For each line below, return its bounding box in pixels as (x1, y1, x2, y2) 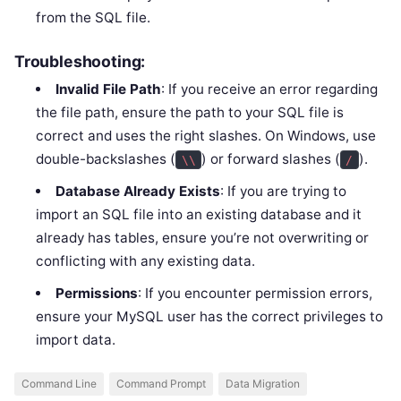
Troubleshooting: (14, 52, 146, 72)
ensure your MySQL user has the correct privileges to (36, 308, 384, 326)
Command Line (21, 376, 97, 390)
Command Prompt (116, 376, 206, 390)
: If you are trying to (219, 183, 346, 200)
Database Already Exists (55, 183, 220, 200)
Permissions (55, 285, 138, 303)
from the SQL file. (36, 8, 151, 26)
